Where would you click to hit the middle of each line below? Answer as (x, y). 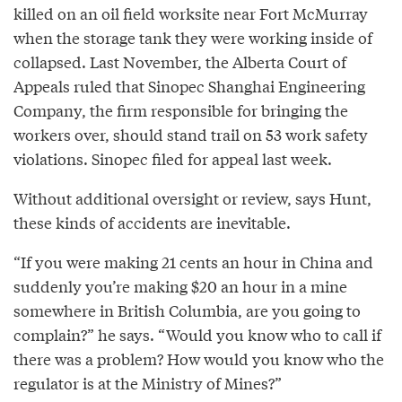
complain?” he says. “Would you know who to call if (197, 335)
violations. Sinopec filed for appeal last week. (173, 159)
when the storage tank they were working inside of (193, 38)
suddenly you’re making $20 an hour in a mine (180, 286)
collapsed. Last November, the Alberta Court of (180, 62)
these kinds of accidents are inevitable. (152, 223)
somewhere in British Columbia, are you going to (187, 310)
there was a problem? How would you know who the (199, 359)
